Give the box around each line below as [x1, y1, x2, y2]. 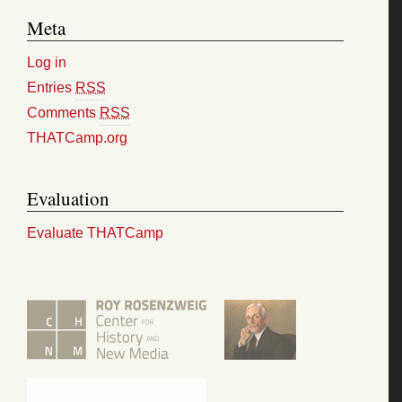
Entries [27, 79, 75, 95]
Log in [27, 54, 66, 70]
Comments [27, 104, 100, 120]
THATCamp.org [27, 129, 127, 145]
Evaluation [27, 185, 109, 211]
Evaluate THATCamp [27, 224, 163, 240]
